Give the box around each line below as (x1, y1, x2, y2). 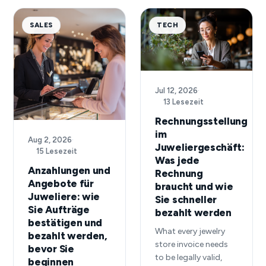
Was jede (155, 154, 199, 167)
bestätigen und (28, 216, 103, 229)
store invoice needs (155, 239, 228, 250)
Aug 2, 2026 (28, 135, 72, 144)
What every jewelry (155, 226, 225, 237)
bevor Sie (28, 242, 74, 255)
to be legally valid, (155, 252, 222, 263)
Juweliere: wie (28, 190, 100, 202)
